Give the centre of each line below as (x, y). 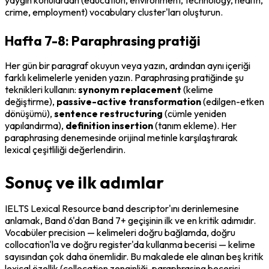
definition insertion (109, 125)
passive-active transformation (129, 101)
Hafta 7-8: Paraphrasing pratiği (103, 41)
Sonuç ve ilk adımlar (84, 182)
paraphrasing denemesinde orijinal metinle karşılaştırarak (121, 137)
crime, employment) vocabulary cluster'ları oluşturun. (114, 12)
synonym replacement (130, 89)
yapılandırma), (35, 125)
